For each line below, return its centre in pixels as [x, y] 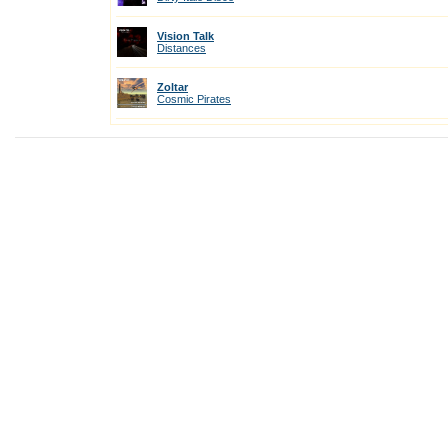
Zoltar [172, 87]
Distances [181, 48]
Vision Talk [185, 36]
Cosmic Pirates [194, 99]
